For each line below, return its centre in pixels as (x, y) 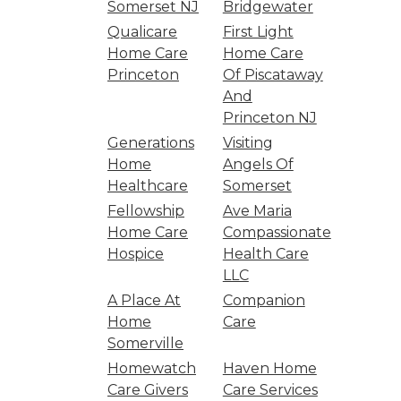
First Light (258, 32)
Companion (264, 300)
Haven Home (269, 368)
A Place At (144, 300)
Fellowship (146, 211)
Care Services (270, 390)
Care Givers (148, 390)
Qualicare (142, 32)
